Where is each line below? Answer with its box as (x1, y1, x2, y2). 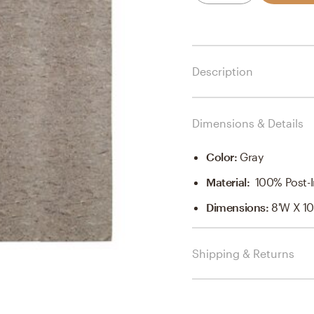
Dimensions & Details (192, 116, 303, 130)
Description (192, 64, 253, 78)
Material (206, 175, 247, 189)
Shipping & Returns (192, 246, 294, 260)
